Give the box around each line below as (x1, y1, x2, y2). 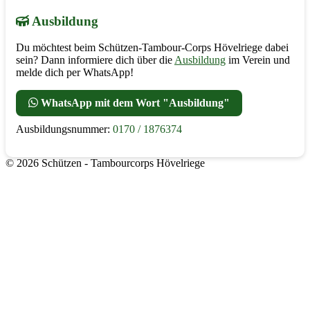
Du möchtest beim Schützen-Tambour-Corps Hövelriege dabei (16, 42, 289, 54)
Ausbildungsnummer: (16, 123, 113, 136)
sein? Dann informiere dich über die (16, 54, 174, 66)
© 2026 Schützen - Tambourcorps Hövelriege (6, 157, 205, 170)
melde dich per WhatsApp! (16, 66, 134, 79)
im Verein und (226, 54, 290, 66)
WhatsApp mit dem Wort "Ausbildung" (38, 97, 230, 109)
